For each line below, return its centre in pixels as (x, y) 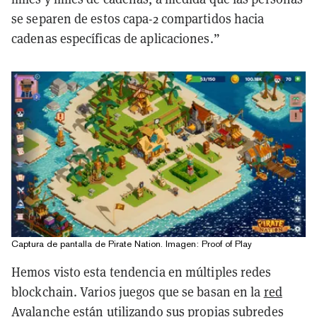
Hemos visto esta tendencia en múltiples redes (142, 272)
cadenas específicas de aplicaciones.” (116, 38)
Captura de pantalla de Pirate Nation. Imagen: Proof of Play (132, 243)
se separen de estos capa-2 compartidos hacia (138, 18)
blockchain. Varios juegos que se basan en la (138, 292)
